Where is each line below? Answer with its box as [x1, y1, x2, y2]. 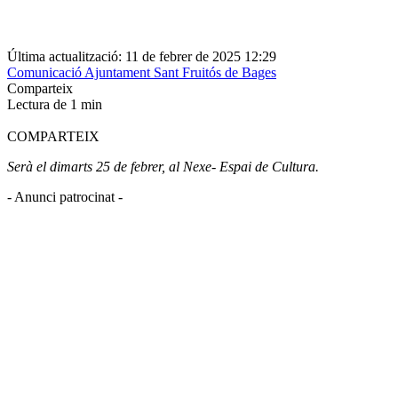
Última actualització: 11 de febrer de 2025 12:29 [7, 49, 276, 65]
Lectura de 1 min [7, 97, 102, 113]
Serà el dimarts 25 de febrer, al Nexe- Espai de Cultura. [7, 159, 319, 175]
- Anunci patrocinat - [7, 189, 123, 205]
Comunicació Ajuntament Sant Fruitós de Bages [7, 65, 276, 81]
